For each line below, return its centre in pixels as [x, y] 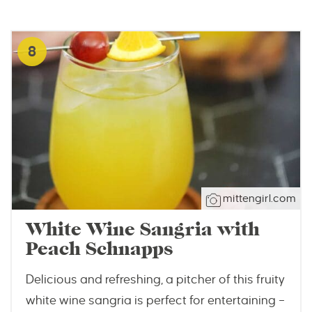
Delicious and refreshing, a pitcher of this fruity [155, 280]
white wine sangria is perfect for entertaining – [155, 301]
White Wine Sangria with [143, 230]
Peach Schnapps [99, 249]
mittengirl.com [259, 199]
